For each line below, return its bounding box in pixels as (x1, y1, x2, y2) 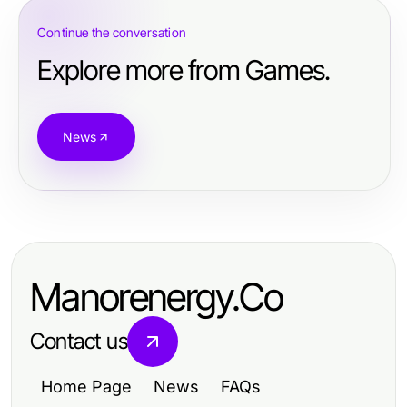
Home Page (41, 377, 132, 396)
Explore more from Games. (37, 54, 330, 86)
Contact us (30, 328, 128, 354)
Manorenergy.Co (30, 273, 283, 320)
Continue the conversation (37, 25, 186, 40)
